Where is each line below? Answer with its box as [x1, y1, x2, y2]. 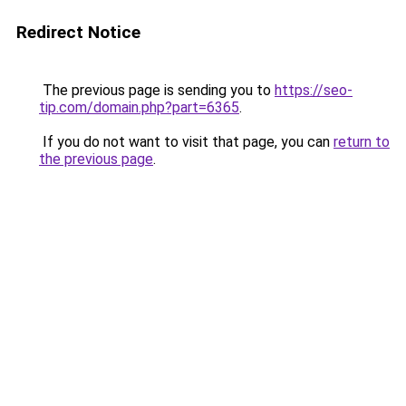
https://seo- [275, 82, 353, 99]
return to [333, 133, 390, 150]
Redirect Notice [16, 22, 140, 43]
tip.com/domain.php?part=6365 [39, 99, 239, 116]
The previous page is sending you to [39, 82, 275, 99]
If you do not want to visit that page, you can [39, 133, 333, 150]
